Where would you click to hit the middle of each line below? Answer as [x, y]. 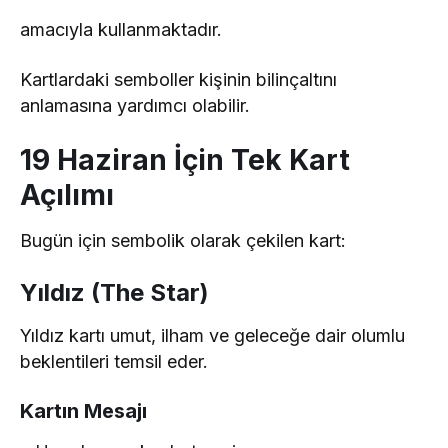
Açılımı [67, 195]
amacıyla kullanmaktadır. [121, 30]
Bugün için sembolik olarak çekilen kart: [183, 241]
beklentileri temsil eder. [114, 362]
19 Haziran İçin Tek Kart [185, 160]
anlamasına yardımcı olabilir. [135, 106]
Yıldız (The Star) [114, 293]
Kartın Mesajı [83, 411]
